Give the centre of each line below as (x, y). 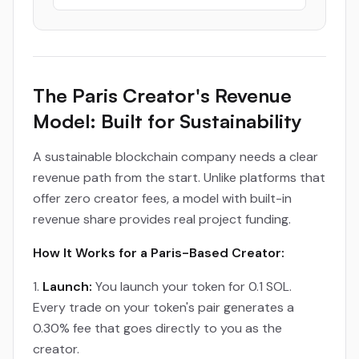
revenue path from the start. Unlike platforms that (179, 177)
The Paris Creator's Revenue (162, 95)
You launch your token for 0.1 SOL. (192, 286)
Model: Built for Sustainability (167, 121)
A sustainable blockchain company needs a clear (175, 157)
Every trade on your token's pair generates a (163, 307)
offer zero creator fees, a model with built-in (162, 198)
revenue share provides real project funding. (162, 219)
